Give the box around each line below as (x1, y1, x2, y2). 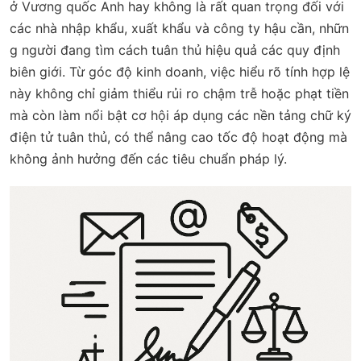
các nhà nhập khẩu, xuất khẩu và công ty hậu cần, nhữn (10, 20, 349, 36)
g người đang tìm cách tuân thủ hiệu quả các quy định (10, 42, 340, 58)
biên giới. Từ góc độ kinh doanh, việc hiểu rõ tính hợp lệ (10, 64, 350, 80)
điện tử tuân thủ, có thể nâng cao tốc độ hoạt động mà (10, 129, 347, 145)
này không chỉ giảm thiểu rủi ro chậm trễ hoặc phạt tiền (10, 85, 349, 102)
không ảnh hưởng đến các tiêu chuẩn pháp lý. (10, 151, 287, 167)
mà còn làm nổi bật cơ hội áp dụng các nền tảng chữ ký (10, 107, 351, 123)
